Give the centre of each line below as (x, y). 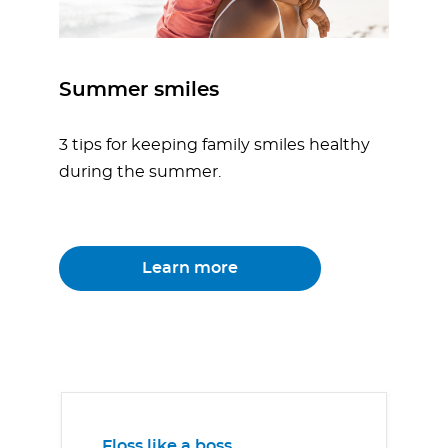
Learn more (190, 268)
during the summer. (140, 172)
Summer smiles (139, 90)
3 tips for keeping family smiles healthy (214, 145)
